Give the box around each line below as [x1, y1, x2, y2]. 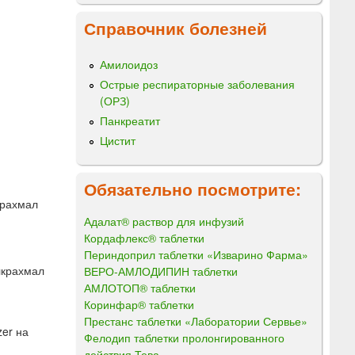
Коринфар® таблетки [84, 296, 194, 312]
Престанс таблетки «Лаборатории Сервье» [84, 312, 307, 329]
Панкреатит [100, 113, 160, 129]
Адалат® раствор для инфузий [84, 212, 244, 229]
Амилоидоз [100, 55, 158, 72]
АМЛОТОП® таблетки [84, 279, 196, 296]
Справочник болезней [84, 15, 267, 40]
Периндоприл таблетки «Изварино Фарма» [84, 246, 308, 262]
